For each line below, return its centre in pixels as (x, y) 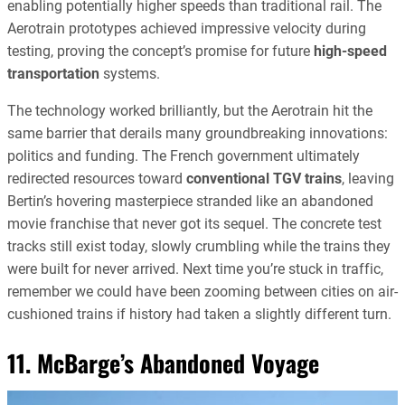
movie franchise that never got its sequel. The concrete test (194, 224)
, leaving (368, 179)
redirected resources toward (97, 179)
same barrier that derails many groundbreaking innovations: (198, 134)
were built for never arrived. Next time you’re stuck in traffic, (195, 269)
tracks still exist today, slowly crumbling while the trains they (199, 247)
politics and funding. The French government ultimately (184, 156)
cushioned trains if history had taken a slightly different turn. (199, 315)
